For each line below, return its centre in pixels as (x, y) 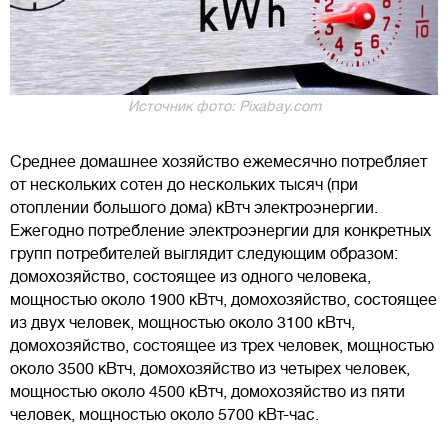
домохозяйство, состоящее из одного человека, (190, 276)
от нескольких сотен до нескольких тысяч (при (184, 184)
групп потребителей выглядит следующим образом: (204, 253)
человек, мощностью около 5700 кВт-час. (164, 414)
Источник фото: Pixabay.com (224, 105)
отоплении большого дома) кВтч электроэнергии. (194, 207)
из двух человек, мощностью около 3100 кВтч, (182, 322)
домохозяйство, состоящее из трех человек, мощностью (222, 345)
